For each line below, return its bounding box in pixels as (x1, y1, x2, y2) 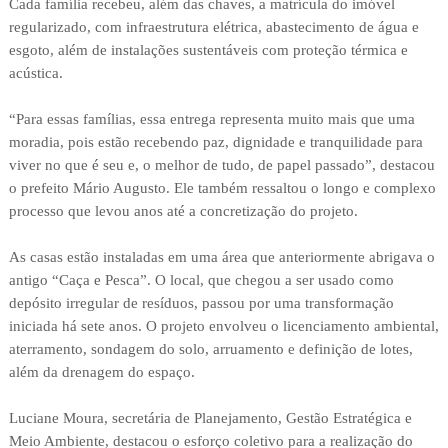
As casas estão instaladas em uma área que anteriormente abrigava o (8, 249, 435, 266)
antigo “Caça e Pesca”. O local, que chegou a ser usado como (8, 272, 394, 289)
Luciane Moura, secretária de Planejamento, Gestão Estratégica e (8, 410, 412, 427)
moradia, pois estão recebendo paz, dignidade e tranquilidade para (8, 134, 423, 151)
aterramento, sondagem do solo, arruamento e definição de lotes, (8, 341, 413, 358)
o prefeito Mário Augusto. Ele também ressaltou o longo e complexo (8, 180, 436, 197)
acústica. (8, 65, 63, 82)
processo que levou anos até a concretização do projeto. (8, 203, 358, 220)
